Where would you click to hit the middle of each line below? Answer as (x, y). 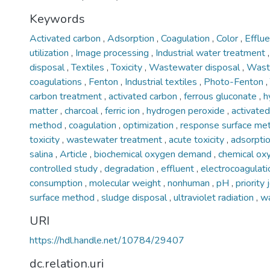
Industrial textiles (162, 82)
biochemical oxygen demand (154, 154)
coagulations (57, 82)
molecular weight (126, 183)
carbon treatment (67, 96)
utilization (50, 53)
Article (75, 154)
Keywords (57, 19)
